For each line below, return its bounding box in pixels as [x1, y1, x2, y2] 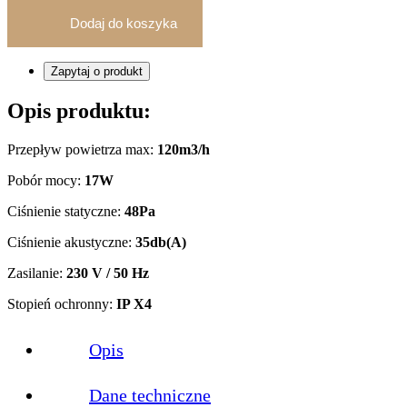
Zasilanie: [7, 264, 66, 281]
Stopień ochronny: [7, 295, 116, 312]
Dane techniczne [89, 384, 211, 405]
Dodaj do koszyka [70, 15, 177, 31]
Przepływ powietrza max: [7, 141, 157, 157]
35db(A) [135, 233, 186, 250]
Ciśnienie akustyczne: [7, 233, 135, 250]
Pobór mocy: [7, 172, 84, 188]
